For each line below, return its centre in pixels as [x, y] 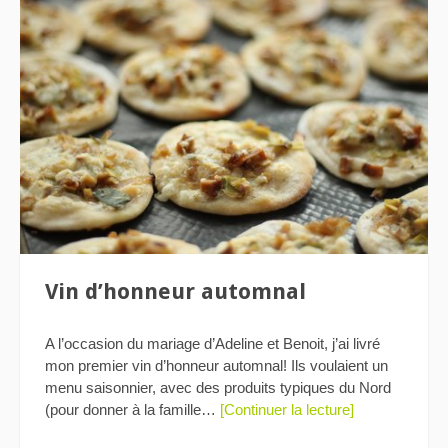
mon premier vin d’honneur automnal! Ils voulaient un [216, 365]
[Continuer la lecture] [287, 409]
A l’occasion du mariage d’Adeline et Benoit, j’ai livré [212, 343]
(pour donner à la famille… [132, 409]
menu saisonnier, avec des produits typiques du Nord [218, 387]
